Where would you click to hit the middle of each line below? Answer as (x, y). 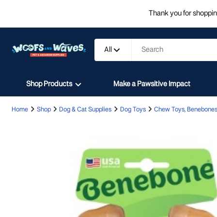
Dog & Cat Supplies (85, 110)
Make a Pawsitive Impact (152, 84)
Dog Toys (133, 110)
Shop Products (49, 84)
